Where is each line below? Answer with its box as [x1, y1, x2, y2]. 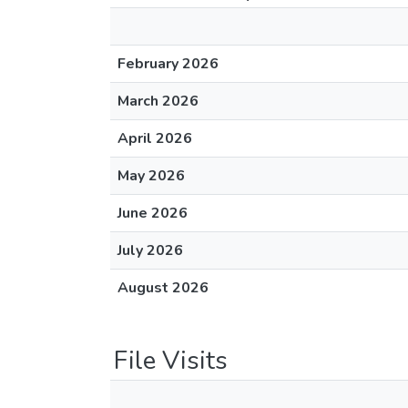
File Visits [114, 343, 228, 378]
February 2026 [117, 54, 219, 74]
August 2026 [117, 278, 209, 298]
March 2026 [117, 91, 199, 111]
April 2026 [117, 128, 192, 148]
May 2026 [117, 166, 185, 186]
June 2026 [117, 203, 188, 223]
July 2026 [117, 240, 183, 260]
